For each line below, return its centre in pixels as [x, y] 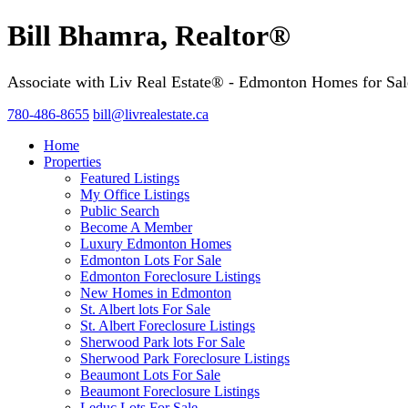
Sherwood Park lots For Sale [163, 342]
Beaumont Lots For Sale [150, 374]
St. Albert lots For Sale [145, 309]
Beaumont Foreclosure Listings [170, 391]
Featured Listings [130, 178]
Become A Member [136, 227]
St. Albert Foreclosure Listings [168, 325]
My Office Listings [135, 194]
